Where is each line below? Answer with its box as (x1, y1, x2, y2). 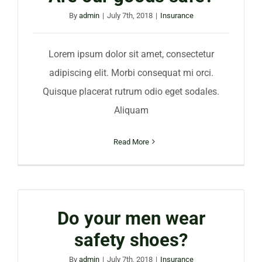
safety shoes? (74, 229, 188, 251)
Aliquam (113, 104, 149, 116)
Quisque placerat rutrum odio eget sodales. (43, 85, 219, 97)
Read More (113, 137, 149, 146)
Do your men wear (57, 207, 205, 229)
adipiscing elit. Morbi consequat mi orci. (49, 67, 213, 78)
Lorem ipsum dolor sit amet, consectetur (48, 48, 214, 60)
